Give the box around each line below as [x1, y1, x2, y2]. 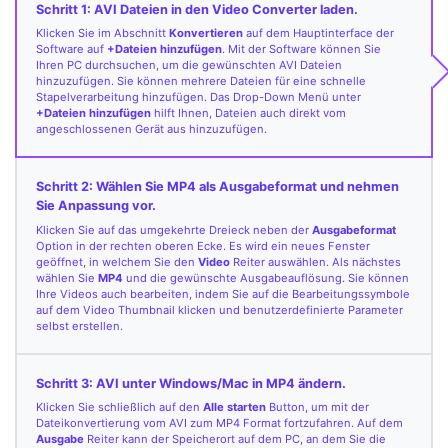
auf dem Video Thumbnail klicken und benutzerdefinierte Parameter [36, 302, 404, 317]
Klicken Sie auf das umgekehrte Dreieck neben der [36, 222, 313, 237]
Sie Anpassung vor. [36, 198, 157, 214]
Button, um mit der [266, 400, 370, 415]
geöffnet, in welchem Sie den [36, 254, 199, 269]
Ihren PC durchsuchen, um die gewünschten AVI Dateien [36, 57, 343, 72]
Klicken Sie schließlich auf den [36, 400, 204, 415]
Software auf [36, 41, 108, 56]
